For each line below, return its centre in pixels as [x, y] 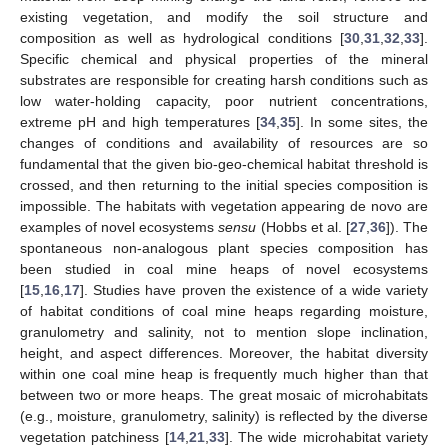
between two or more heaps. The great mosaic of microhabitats [224, 395]
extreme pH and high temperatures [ [140, 122]
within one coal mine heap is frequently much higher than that [224, 374]
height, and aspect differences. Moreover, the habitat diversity [224, 353]
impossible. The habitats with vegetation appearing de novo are [224, 206]
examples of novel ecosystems [119, 227]
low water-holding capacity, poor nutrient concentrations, [224, 101]
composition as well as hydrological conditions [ [182, 38]
